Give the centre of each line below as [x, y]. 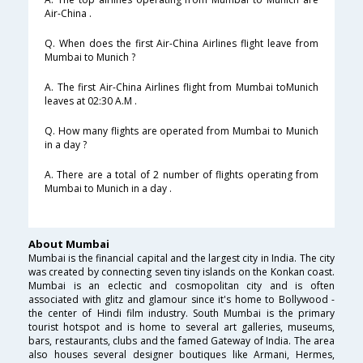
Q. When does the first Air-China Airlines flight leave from [181, 44]
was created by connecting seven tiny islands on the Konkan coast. [181, 272]
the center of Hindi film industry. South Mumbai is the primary [181, 314]
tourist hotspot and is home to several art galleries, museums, [181, 327]
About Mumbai [69, 244]
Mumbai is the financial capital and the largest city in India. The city [181, 258]
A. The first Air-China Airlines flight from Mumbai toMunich [181, 88]
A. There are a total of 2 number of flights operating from [181, 175]
